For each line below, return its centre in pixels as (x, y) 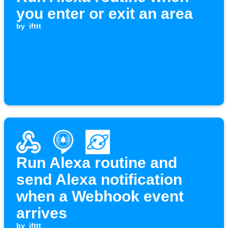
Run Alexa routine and (97, 163)
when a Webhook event (100, 196)
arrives (42, 213)
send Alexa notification (99, 180)
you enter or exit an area (105, 14)
